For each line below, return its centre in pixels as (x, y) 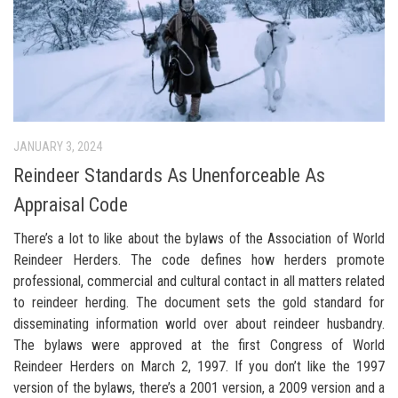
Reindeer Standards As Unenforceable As (169, 175)
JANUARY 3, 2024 (58, 146)
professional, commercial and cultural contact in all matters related (199, 281)
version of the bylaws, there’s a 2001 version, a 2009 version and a (199, 387)
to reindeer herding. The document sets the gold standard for (199, 302)
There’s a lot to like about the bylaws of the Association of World (199, 238)
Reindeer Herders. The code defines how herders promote (199, 259)
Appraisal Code (71, 204)
